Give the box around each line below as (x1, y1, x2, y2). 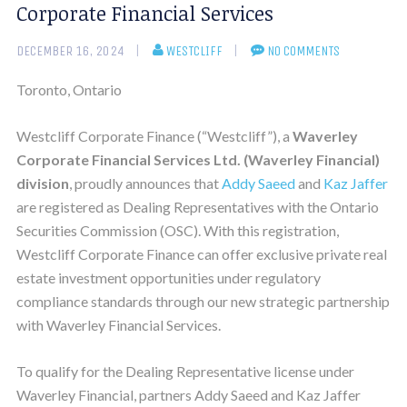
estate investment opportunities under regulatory (15, 268, 321, 286)
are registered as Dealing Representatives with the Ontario (15, 197, 379, 215)
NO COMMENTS (266, 42, 340, 59)
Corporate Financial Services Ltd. (15, 150, 243, 168)
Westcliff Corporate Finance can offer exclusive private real (15, 244, 387, 263)
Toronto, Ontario (15, 80, 122, 98)
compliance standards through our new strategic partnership (15, 292, 390, 310)
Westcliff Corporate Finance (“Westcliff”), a (15, 126, 293, 144)
